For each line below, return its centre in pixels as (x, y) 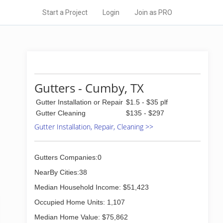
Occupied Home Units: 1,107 (80, 202)
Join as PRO (153, 12)
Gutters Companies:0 (68, 157)
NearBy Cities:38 (61, 172)
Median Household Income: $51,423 (92, 187)
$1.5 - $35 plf (147, 102)
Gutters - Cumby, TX (89, 88)
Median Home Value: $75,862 (81, 217)
